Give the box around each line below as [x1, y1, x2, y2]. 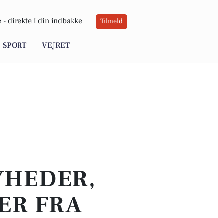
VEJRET [42, 40, 70, 51]
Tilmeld [100, 17, 123, 26]
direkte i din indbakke [8, 16, 82, 26]
